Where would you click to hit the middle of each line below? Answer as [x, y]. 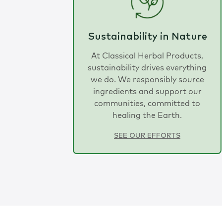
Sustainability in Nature [147, 37]
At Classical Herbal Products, [147, 56]
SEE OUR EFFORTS [147, 136]
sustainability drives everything [147, 68]
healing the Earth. [147, 115]
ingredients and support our [147, 91]
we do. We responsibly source [147, 80]
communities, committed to [147, 103]
